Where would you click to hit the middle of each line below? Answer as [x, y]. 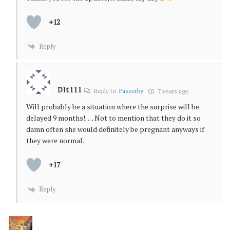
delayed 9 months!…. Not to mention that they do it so [113, 118]
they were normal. [55, 141]
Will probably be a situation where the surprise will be [113, 107]
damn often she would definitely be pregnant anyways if [115, 129]
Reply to [106, 91]
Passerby [131, 91]
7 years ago [172, 91]
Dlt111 [70, 89]
